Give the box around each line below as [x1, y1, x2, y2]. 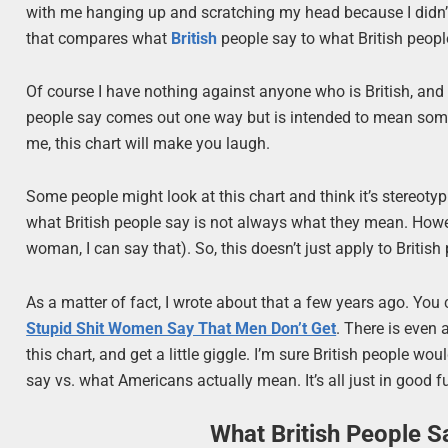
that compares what [26, 29, 172, 48]
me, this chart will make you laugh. [26, 134, 271, 154]
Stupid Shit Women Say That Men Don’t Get [26, 318, 337, 338]
